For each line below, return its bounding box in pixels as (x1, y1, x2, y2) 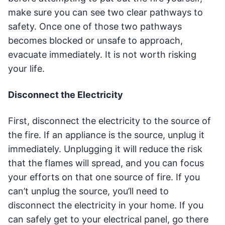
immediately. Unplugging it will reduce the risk (8, 144, 202, 154)
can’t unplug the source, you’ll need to (8, 186, 169, 196)
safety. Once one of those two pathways (8, 21, 182, 32)
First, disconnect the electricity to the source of (8, 116, 211, 126)
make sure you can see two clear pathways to (8, 7, 203, 18)
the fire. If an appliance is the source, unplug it (8, 130, 204, 140)
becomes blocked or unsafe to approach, (8, 35, 183, 46)
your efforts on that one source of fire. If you (8, 172, 200, 182)
